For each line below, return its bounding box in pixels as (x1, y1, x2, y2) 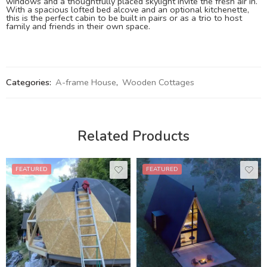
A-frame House (55, 76, 116, 88)
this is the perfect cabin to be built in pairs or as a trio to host (6, 11, 242, 24)
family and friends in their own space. (6, 20, 150, 32)
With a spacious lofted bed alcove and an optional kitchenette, (6, 3, 249, 15)
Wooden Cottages (122, 76, 194, 88)
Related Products (77, 126, 190, 145)
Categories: (6, 76, 51, 88)
